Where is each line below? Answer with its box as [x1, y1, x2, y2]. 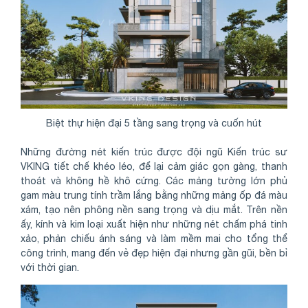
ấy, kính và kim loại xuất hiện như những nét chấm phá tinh [21, 219, 287, 230]
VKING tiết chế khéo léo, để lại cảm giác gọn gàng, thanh [21, 161, 287, 173]
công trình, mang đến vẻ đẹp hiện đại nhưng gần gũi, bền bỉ [21, 247, 287, 259]
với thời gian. [21, 262, 79, 274]
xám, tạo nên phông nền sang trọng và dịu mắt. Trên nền [21, 204, 287, 216]
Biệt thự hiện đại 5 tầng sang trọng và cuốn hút [46, 118, 262, 129]
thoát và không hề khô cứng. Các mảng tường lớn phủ [21, 175, 287, 187]
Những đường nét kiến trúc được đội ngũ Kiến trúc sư [21, 146, 287, 158]
